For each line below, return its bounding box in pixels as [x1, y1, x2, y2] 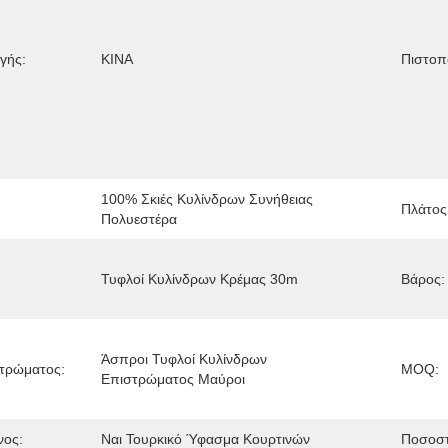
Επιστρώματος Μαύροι [101, 371, 245, 387]
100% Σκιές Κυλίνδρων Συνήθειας [101, 191, 313, 207]
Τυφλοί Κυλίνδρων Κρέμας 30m [101, 271, 298, 287]
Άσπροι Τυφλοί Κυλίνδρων [101, 351, 267, 367]
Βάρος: [400, 271, 445, 287]
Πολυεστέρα [101, 211, 177, 227]
